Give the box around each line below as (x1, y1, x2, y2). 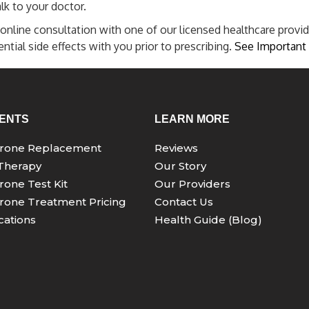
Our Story (154, 159, 206, 172)
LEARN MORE (154, 113, 230, 125)
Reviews (154, 141, 198, 154)
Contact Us (154, 195, 213, 208)
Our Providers (154, 177, 230, 190)
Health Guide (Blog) (154, 213, 262, 226)
